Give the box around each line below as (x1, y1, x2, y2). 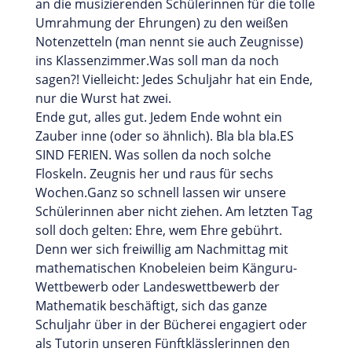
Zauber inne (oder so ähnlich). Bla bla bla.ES (35, 126, 294, 145)
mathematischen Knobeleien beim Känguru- (35, 258, 297, 277)
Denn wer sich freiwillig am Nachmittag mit (35, 240, 288, 258)
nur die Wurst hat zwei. (35, 89, 171, 107)
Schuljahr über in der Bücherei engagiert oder (35, 315, 307, 333)
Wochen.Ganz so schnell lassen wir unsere (35, 183, 286, 201)
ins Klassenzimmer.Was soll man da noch (35, 51, 279, 69)
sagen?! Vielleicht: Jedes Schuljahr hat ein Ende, (35, 70, 313, 88)
